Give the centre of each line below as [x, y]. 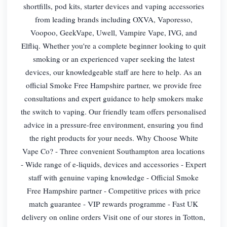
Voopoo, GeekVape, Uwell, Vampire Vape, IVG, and [113, 32]
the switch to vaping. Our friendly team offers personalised [113, 111]
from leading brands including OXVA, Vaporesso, [113, 19]
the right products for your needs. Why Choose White [113, 138]
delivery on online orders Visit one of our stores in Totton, [113, 217]
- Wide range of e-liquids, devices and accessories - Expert [113, 164]
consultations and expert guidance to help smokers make [113, 98]
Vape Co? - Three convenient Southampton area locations [113, 151]
